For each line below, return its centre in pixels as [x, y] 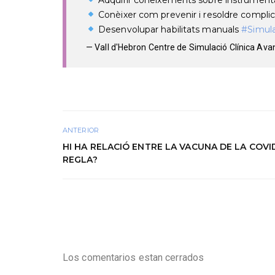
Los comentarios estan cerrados [133, 257]
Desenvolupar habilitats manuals [168, 29]
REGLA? [80, 159]
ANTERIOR [81, 130]
